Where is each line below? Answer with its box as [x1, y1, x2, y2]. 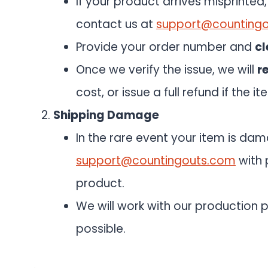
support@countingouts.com [76, 153, 236, 169]
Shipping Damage [53, 107, 159, 123]
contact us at [76, 16, 156, 32]
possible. [76, 221, 126, 237]
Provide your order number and [76, 39, 255, 55]
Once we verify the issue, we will [76, 62, 257, 78]
